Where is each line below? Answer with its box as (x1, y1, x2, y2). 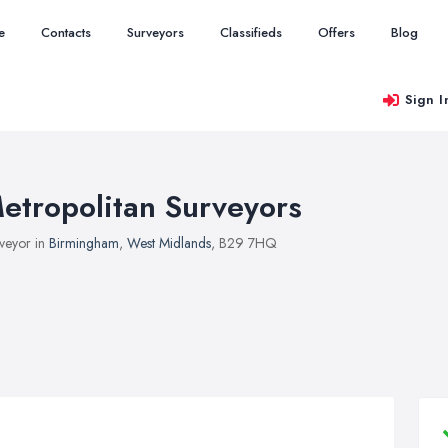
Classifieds (220, 23, 282, 42)
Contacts (41, 23, 91, 42)
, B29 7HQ (211, 233, 277, 253)
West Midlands (127, 233, 211, 253)
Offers (318, 23, 355, 42)
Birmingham (49, 233, 119, 253)
